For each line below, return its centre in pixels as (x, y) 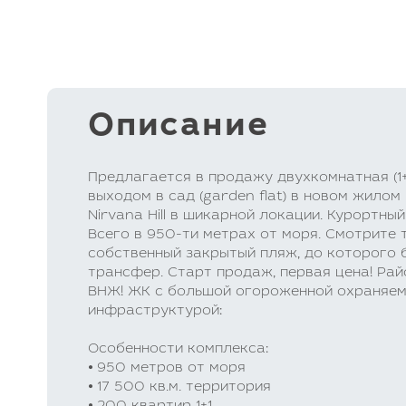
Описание (179, 128)
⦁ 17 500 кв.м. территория (179, 387)
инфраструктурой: (155, 311)
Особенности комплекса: (178, 349)
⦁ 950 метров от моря (167, 368)
